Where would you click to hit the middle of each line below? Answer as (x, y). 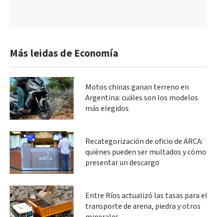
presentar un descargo (122, 163)
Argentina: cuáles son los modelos (142, 98)
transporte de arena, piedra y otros (143, 206)
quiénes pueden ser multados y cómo (146, 152)
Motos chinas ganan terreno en (137, 87)
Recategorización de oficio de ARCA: (144, 141)
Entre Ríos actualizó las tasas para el (146, 196)
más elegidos (107, 108)
